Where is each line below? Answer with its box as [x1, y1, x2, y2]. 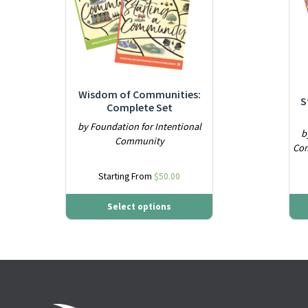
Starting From [98, 170, 155, 183]
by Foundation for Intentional [77, 120, 201, 133]
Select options [107, 201, 172, 213]
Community [114, 134, 164, 147]
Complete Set [106, 100, 173, 114]
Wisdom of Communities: [78, 87, 201, 101]
